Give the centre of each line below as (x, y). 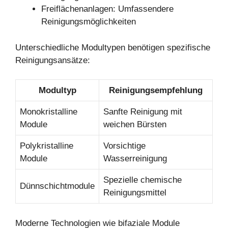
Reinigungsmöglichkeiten (89, 22)
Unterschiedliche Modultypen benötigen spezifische (113, 47)
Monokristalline (49, 112)
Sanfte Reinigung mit (143, 112)
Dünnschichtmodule (57, 186)
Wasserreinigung (135, 159)
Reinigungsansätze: (53, 60)
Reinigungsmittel (135, 193)
